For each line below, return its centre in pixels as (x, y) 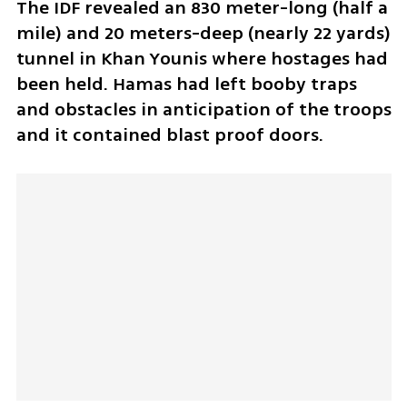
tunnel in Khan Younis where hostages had (202, 58)
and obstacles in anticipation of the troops (203, 109)
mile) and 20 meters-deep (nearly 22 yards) (203, 33)
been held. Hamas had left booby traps (186, 84)
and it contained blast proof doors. (172, 134)
